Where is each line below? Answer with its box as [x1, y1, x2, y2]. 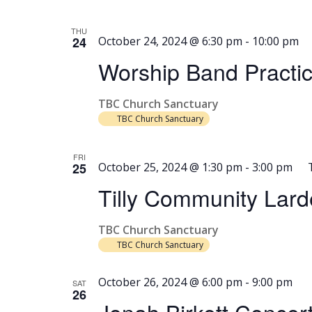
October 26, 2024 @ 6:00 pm [97, 274, 242, 290]
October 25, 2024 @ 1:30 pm [97, 159, 242, 175]
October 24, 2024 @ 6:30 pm [97, 33, 242, 49]
